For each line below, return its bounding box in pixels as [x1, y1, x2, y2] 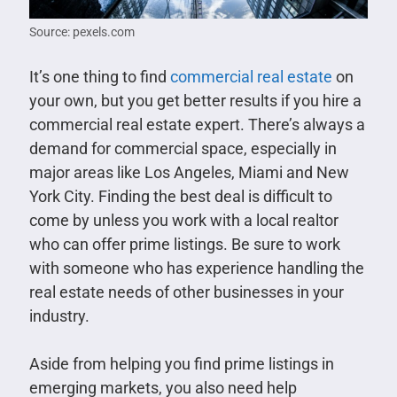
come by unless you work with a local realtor [28, 211, 339, 230]
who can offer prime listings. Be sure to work [28, 235, 340, 254]
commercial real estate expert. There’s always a [28, 115, 365, 135]
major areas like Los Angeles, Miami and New [28, 163, 349, 183]
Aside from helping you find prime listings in [28, 354, 334, 374]
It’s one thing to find [28, 67, 170, 87]
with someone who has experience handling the [28, 259, 364, 278]
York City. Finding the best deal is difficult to [28, 187, 332, 206]
